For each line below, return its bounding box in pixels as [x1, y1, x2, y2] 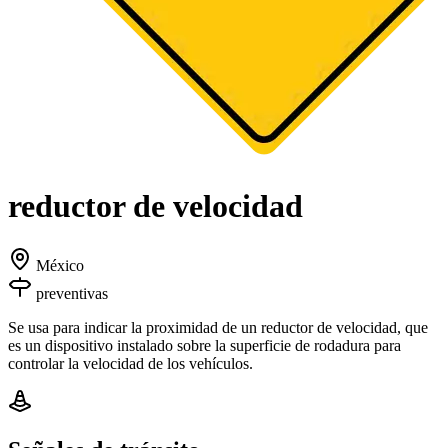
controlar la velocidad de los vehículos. [8, 354, 253, 372]
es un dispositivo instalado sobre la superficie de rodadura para [8, 336, 401, 354]
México [36, 256, 84, 274]
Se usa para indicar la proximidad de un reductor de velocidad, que [8, 318, 428, 336]
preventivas [36, 284, 108, 302]
